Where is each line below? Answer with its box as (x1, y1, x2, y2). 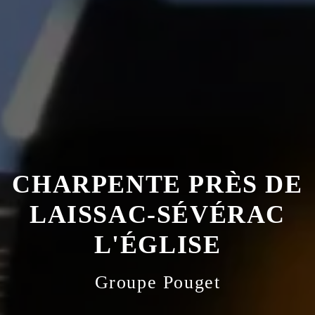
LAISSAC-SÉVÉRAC (29, 200, 285, 229)
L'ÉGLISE (94, 231, 221, 259)
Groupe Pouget (94, 271, 221, 293)
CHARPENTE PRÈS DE (12, 170, 303, 199)
